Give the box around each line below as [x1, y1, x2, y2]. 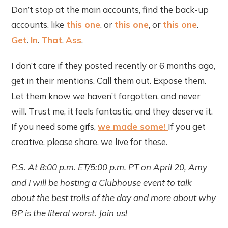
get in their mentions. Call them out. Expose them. [11, 75, 207, 87]
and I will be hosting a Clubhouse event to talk [11, 177, 192, 188]
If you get [168, 121, 206, 132]
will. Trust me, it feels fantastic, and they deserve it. [11, 106, 213, 117]
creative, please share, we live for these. [11, 136, 168, 148]
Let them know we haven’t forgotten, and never [11, 91, 201, 102]
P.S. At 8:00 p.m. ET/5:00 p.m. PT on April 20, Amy [11, 162, 208, 173]
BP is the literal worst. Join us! [11, 208, 128, 219]
